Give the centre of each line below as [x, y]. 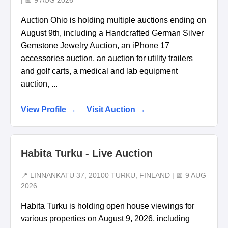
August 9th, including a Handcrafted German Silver [112, 33]
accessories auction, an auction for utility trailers [107, 59]
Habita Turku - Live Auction [87, 153]
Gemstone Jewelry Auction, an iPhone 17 [95, 46]
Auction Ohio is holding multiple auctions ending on [113, 20]
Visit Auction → [116, 110]
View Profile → [49, 110]
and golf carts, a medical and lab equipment [99, 71]
